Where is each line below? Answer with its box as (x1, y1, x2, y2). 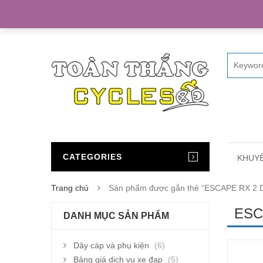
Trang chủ (51, 183, 89, 193)
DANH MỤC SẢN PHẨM (63, 210, 169, 221)
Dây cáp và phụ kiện (73, 240, 149, 250)
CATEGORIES (63, 151, 122, 161)
